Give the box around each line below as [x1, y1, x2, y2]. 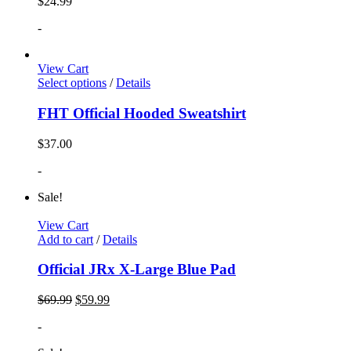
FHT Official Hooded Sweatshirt [38, 104, 246, 121]
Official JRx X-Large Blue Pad [38, 261, 236, 278]
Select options [38, 76, 107, 90]
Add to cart [38, 232, 93, 246]
